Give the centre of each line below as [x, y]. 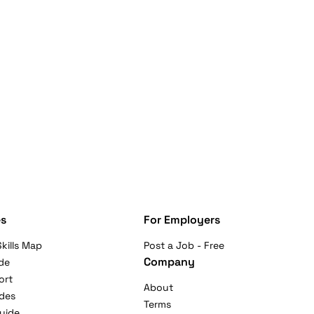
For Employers [182, 220]
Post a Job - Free [184, 245]
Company [169, 262]
